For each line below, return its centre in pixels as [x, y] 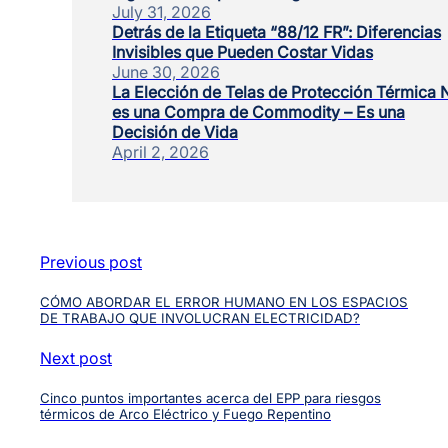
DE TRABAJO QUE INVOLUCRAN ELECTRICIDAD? [200, 317]
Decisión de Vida [175, 131]
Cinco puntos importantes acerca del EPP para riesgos [210, 398]
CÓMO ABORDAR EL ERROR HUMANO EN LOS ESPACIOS [224, 301]
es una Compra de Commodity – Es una [258, 111]
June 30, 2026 [166, 71]
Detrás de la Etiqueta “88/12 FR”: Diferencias [276, 31]
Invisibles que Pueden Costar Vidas [242, 51]
